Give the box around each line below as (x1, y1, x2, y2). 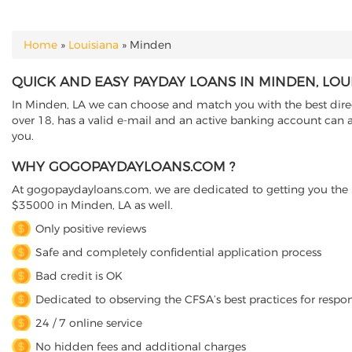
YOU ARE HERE (12, 46, 114, 61)
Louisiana (68, 38, 119, 52)
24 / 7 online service (35, 316, 142, 330)
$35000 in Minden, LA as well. (12, 198, 173, 212)
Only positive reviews (35, 222, 146, 236)
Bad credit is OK (35, 269, 123, 283)
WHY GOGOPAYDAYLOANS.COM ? (12, 159, 235, 174)
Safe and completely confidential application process (35, 245, 321, 259)
